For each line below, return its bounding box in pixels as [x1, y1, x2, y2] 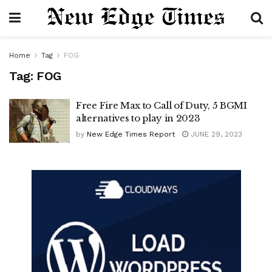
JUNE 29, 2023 [188, 130, 242, 138]
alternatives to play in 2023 [76, 112, 200, 124]
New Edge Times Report [87, 130, 175, 138]
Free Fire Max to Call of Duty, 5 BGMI [76, 100, 247, 111]
